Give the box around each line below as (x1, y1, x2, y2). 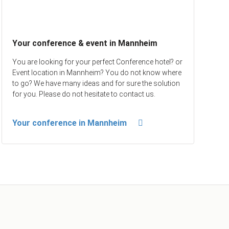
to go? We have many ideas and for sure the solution (12, 79, 180, 88)
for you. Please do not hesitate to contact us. (12, 90, 155, 99)
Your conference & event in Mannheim (12, 38, 157, 49)
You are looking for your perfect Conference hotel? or (12, 58, 182, 66)
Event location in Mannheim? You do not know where (12, 68, 181, 77)
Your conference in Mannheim (12, 118, 127, 128)
